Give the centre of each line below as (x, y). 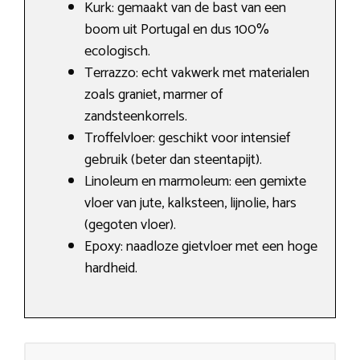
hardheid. (111, 269)
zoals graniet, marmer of (153, 95)
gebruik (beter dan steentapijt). (173, 160)
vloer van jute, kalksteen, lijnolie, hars (190, 204)
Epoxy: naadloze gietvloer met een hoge (201, 247)
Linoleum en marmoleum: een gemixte (195, 182)
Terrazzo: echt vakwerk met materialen (197, 74)
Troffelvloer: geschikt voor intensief (187, 139)
